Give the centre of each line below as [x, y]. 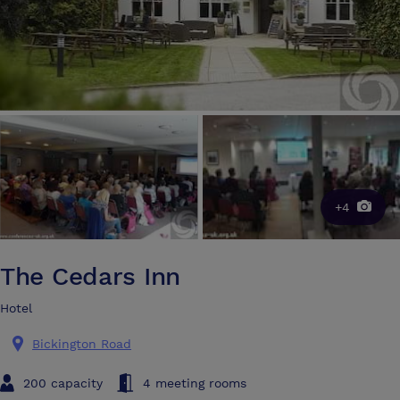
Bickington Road [82, 343]
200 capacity [63, 383]
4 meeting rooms [195, 383]
